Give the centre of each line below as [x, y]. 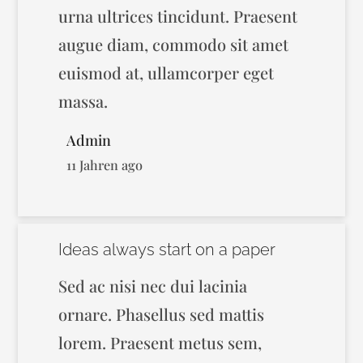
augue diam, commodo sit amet [174, 44]
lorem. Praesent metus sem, [160, 342]
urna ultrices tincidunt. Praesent [178, 16]
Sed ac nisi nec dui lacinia [153, 286]
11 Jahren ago [105, 164]
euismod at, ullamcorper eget [167, 73]
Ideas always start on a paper [167, 250]
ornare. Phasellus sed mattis [162, 314]
